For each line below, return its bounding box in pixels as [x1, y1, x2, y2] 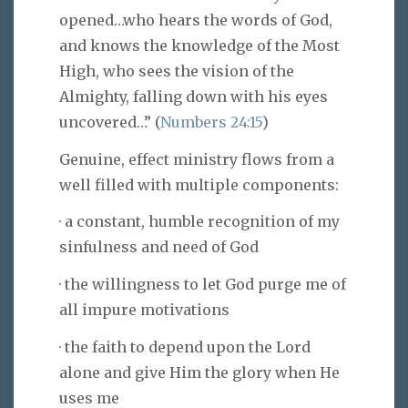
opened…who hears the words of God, [59, 10, 332, 29]
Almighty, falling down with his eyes [59, 87, 328, 106]
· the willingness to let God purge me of [59, 275, 346, 294]
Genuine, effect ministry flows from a [59, 149, 334, 168]
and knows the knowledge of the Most [59, 36, 340, 55]
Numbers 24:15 [160, 112, 262, 131]
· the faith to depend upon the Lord [59, 337, 311, 356]
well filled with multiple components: [59, 175, 339, 194]
